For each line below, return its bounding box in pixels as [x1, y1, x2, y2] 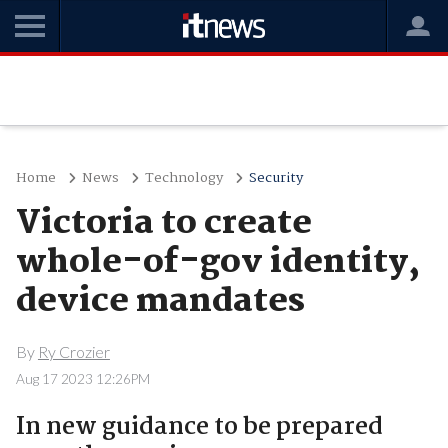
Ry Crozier [37, 341, 110, 361]
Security [248, 167, 303, 189]
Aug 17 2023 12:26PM [15, 370, 150, 387]
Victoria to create [15, 197, 312, 251]
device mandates [15, 275, 305, 329]
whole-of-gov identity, [15, 236, 420, 290]
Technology [144, 167, 223, 189]
